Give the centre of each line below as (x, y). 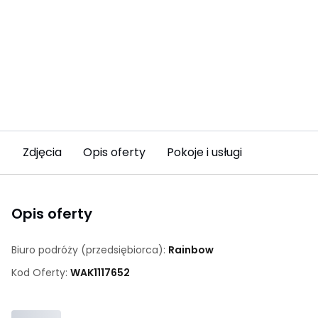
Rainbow (191, 250)
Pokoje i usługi (204, 152)
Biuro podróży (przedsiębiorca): (90, 250)
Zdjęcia (42, 152)
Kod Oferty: (41, 273)
